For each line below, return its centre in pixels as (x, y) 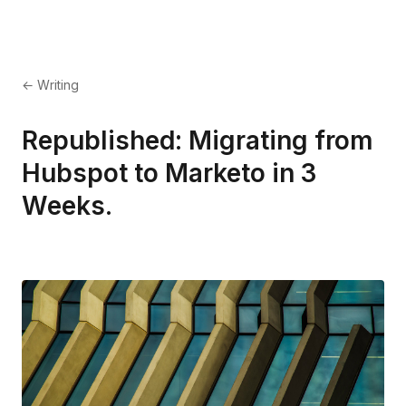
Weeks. (67, 206)
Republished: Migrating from (198, 140)
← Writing (50, 85)
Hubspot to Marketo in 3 (169, 173)
